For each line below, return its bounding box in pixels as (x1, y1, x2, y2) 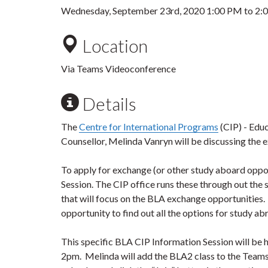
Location (79, 35, 148, 56)
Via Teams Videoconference (61, 63, 176, 74)
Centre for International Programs (79, 121, 218, 132)
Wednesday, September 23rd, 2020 (61, 5, 206, 16)
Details (79, 93, 136, 114)
